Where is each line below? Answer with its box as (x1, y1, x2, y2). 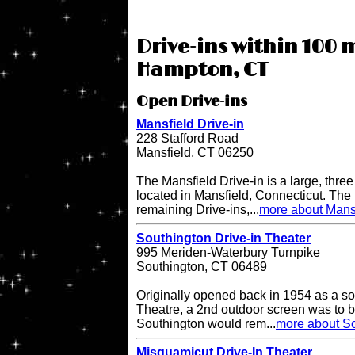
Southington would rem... (136, 317, 276, 331)
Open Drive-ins (136, 94, 247, 112)
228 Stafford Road (136, 132, 239, 146)
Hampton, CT (136, 59, 269, 82)
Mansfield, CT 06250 (136, 146, 254, 160)
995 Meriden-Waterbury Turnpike (136, 246, 320, 260)
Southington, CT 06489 (136, 260, 267, 274)
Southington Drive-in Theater (136, 231, 311, 246)
